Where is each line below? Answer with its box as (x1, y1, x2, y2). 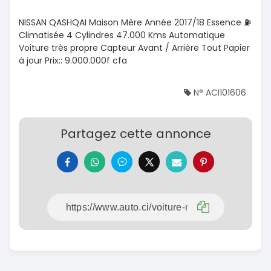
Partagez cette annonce (60, 125, 211, 143)
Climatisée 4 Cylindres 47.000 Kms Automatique (19, 29, 225, 42)
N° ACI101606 (191, 87, 246, 99)
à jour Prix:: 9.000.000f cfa (19, 54, 127, 67)
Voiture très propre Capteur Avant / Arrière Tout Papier (19, 42, 250, 54)
